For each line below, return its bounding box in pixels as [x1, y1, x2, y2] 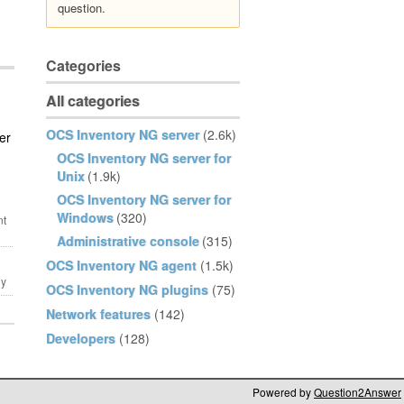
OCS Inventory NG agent [46, 256, 197, 274]
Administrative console [57, 232, 199, 250]
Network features [46, 305, 151, 323]
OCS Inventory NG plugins [46, 280, 208, 298]
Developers [46, 329, 115, 347]
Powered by [252, 384, 314, 399]
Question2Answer [314, 384, 401, 399]
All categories [46, 90, 140, 111]
